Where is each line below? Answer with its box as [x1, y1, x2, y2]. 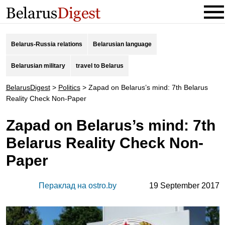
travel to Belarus [75, 62, 124, 69]
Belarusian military [11, 62, 65, 69]
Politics [58, 83, 80, 91]
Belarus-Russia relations [11, 41, 82, 48]
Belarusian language [92, 41, 152, 48]
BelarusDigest [6, 83, 50, 91]
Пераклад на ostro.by [38, 181, 117, 190]
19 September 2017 [149, 181, 219, 190]
